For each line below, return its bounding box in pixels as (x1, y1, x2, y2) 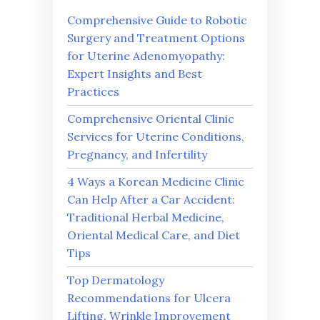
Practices (67, 84, 119, 99)
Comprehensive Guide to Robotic (67, 12, 247, 27)
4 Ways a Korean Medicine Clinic (67, 174, 244, 189)
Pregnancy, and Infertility (67, 146, 207, 161)
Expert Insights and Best (67, 66, 202, 81)
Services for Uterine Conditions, (67, 129, 244, 144)
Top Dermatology (67, 272, 164, 287)
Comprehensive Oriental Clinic (67, 111, 234, 126)
